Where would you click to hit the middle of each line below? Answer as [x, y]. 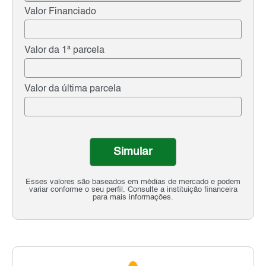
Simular [133, 152]
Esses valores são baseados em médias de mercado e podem [133, 182]
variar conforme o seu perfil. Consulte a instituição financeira [133, 190]
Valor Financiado [60, 12]
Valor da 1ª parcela [64, 51]
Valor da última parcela [73, 89]
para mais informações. [133, 198]
